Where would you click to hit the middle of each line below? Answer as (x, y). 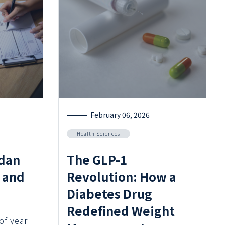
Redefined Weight (121, 210)
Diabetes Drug (109, 193)
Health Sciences (98, 133)
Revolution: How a (121, 176)
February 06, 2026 (120, 114)
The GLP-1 (97, 159)
